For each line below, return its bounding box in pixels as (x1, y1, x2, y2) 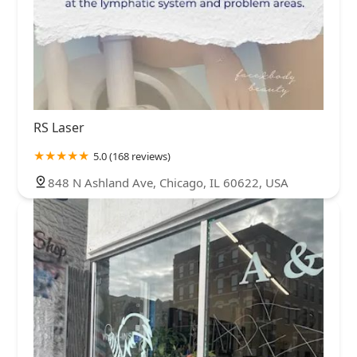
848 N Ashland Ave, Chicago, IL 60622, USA (48, 174, 288, 190)
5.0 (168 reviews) (93, 148, 171, 163)
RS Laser (33, 118, 84, 136)
